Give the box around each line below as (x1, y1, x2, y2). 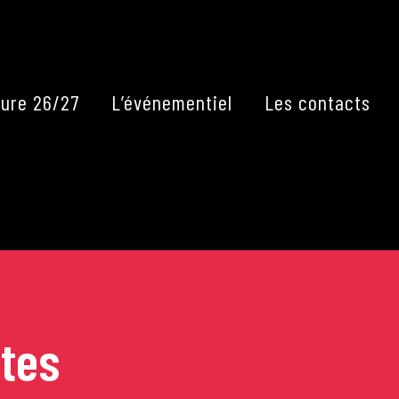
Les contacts (265, 89, 370, 116)
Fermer (243, 45, 281, 62)
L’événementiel (111, 89, 232, 116)
